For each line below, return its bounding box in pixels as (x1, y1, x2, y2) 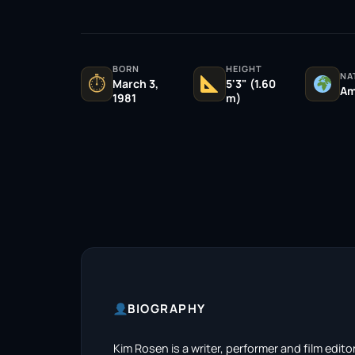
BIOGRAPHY (128, 300, 206, 317)
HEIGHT (226, 62, 263, 74)
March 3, (112, 75, 158, 91)
